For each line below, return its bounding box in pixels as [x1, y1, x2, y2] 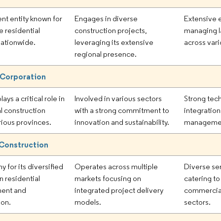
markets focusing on [74, 174, 142, 184]
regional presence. [74, 49, 137, 59]
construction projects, [74, 26, 147, 36]
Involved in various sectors [74, 94, 162, 104]
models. [74, 197, 102, 207]
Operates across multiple [74, 162, 158, 172]
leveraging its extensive [74, 37, 154, 47]
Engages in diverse [74, 14, 138, 24]
